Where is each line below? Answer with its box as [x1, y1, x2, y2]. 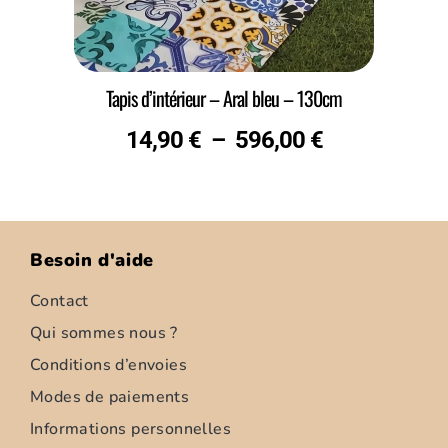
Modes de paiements [30, 385, 190, 408]
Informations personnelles [30, 417, 231, 440]
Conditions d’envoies [30, 353, 187, 376]
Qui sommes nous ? [30, 321, 178, 344]
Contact [30, 289, 89, 312]
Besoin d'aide [30, 247, 154, 272]
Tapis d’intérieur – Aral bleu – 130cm [106, 83, 342, 114]
